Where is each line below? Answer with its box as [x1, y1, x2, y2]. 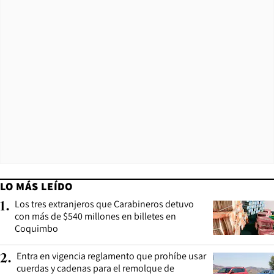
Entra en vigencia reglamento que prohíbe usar [17, 250, 206, 263]
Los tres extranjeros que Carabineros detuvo [15, 198, 194, 211]
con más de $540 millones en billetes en [15, 210, 176, 223]
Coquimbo [15, 222, 58, 235]
